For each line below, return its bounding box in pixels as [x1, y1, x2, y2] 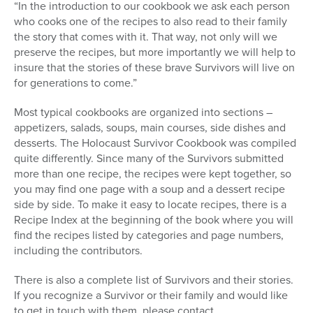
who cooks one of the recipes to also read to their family [14, 13, 287, 30]
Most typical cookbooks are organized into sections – [14, 104, 272, 121]
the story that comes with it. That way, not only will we [14, 29, 277, 45]
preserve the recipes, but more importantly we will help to [14, 44, 296, 61]
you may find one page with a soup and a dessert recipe [14, 181, 285, 198]
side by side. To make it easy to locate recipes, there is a [14, 196, 286, 213]
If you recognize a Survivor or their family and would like [14, 287, 288, 304]
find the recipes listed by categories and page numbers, [14, 227, 284, 244]
